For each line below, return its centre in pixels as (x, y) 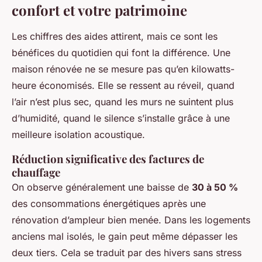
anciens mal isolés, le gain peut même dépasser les (125, 237)
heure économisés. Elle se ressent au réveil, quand (123, 86)
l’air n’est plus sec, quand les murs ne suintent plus (123, 102)
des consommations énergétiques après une (109, 204)
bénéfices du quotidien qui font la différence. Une (121, 53)
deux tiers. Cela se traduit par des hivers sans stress (127, 253)
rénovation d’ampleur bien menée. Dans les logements (131, 220)
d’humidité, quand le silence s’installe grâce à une (121, 118)
